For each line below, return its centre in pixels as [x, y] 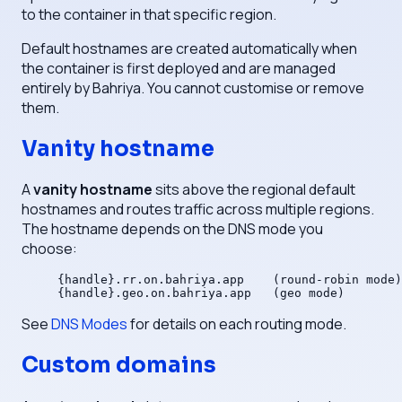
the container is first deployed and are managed [179, 68]
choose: [49, 249]
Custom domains [119, 366]
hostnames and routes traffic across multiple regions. [198, 210]
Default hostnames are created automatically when [189, 48]
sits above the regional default [254, 190]
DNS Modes [89, 324]
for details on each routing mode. [237, 324]
